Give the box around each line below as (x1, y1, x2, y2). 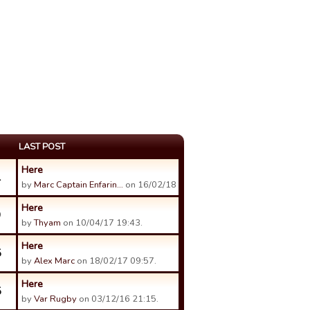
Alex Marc (34, 255, 75, 267)
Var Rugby (34, 293, 77, 305)
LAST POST (19, 140, 65, 153)
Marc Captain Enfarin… (34, 179, 123, 191)
